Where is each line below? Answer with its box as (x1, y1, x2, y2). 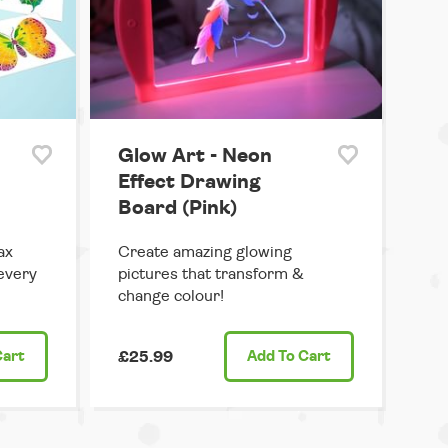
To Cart (275, 349, 331, 365)
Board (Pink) (117, 198, 237, 219)
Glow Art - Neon (117, 146, 272, 167)
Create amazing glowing (117, 244, 292, 261)
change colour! (117, 288, 224, 305)
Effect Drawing (117, 172, 261, 193)
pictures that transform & (117, 266, 304, 283)
